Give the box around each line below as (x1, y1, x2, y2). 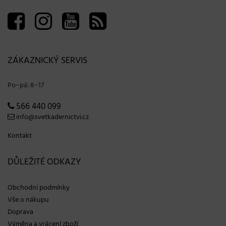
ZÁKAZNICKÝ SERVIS (8, 53, 87, 69)
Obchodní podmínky (8, 182, 70, 194)
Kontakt (8, 130, 32, 142)
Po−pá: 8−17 (8, 80, 44, 92)
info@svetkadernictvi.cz (15, 111, 89, 124)
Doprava (8, 206, 33, 218)
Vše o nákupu (8, 194, 49, 206)
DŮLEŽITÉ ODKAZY (8, 155, 81, 170)
